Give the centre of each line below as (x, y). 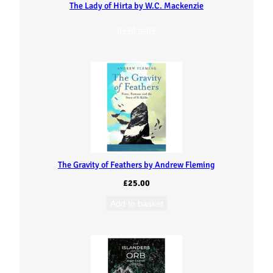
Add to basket (136, 203)
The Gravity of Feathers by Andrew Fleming (136, 165)
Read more (136, 30)
